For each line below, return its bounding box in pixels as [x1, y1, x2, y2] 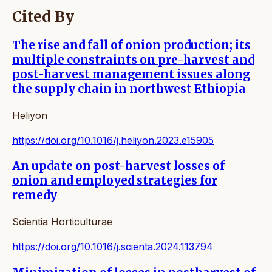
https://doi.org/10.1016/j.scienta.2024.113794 [12, 240, 213, 253]
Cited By [12, 7, 74, 27]
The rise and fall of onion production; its [12, 38, 251, 52]
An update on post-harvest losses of [12, 159, 225, 174]
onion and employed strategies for [12, 174, 217, 188]
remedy [12, 188, 57, 203]
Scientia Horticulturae [12, 216, 112, 228]
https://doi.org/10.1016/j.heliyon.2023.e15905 [12, 134, 214, 146]
